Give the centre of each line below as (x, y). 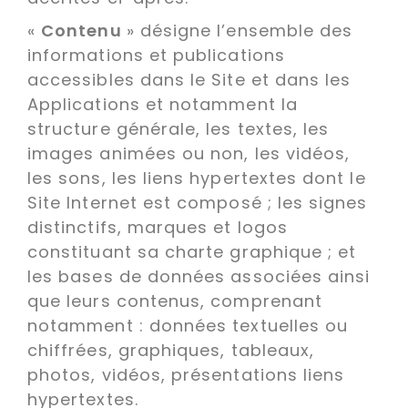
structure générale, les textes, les (178, 129)
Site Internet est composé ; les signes (198, 203)
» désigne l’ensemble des (240, 31)
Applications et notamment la (163, 104)
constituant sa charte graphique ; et (192, 252)
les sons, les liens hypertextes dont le (197, 178)
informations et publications (156, 55)
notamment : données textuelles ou (188, 326)
